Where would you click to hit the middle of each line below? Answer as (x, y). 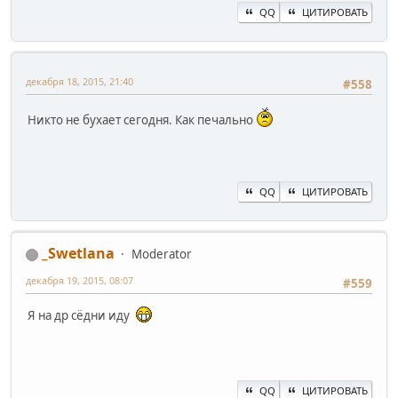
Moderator (162, 254)
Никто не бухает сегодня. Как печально (142, 120)
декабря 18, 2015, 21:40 (80, 81)
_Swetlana (78, 253)
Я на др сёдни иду (81, 316)
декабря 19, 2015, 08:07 (80, 280)
